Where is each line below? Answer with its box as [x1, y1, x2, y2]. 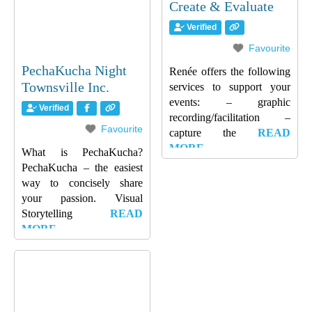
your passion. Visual [22, 192, 143, 205]
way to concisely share [22, 177, 143, 189]
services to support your [169, 81, 290, 93]
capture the [169, 127, 258, 139]
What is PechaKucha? [22, 146, 143, 159]
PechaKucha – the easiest [22, 162, 143, 174]
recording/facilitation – [169, 111, 290, 124]
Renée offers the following [169, 65, 290, 78]
